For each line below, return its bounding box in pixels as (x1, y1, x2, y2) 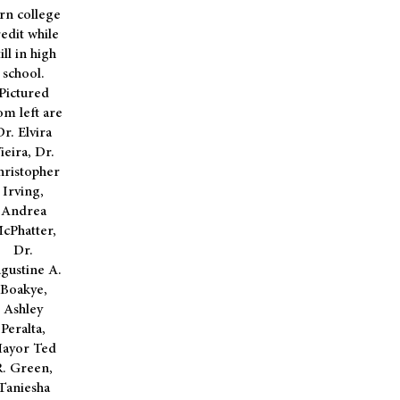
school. (2, 63, 45, 83)
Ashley (4, 299, 43, 319)
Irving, (3, 181, 44, 201)
